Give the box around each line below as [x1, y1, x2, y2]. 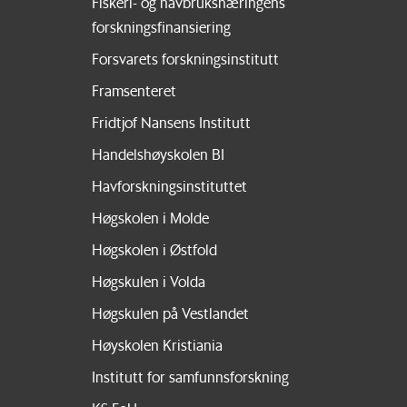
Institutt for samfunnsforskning [91, 366, 289, 386]
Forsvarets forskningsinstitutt [91, 48, 279, 68]
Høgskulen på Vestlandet [91, 303, 249, 323]
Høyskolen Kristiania [91, 334, 223, 354]
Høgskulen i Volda [91, 271, 205, 291]
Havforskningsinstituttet [91, 175, 247, 195]
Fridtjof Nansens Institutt [91, 112, 251, 132]
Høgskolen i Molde [91, 207, 209, 227]
